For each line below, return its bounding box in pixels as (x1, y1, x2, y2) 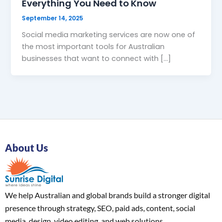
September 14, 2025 (22, 14, 84, 23)
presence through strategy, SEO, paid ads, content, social (5, 203, 195, 213)
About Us (5, 141, 48, 154)
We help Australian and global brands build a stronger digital (5, 190, 210, 200)
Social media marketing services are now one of (22, 30, 196, 40)
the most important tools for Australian (22, 42, 165, 52)
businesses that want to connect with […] (22, 54, 171, 64)
